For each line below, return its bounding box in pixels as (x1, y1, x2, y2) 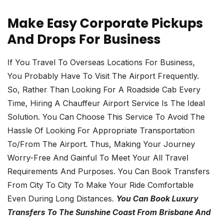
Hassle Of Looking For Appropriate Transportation (7, 126, 195, 136)
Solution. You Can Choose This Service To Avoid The (7, 112, 205, 122)
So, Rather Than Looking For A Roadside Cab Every (7, 85, 200, 95)
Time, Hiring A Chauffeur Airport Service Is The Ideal (7, 98, 205, 109)
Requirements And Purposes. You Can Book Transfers (7, 166, 210, 177)
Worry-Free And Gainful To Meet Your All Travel (7, 153, 188, 163)
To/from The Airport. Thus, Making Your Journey (7, 139, 195, 149)
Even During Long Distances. (7, 194, 116, 204)
